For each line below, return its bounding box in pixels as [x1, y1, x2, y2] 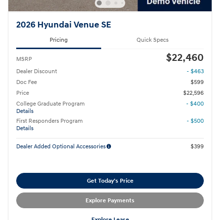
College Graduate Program [16, 100, 85, 108]
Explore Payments [85, 196, 135, 204]
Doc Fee [16, 79, 37, 86]
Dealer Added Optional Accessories [16, 143, 106, 151]
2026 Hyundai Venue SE [16, 20, 111, 31]
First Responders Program [16, 117, 83, 125]
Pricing [50, 36, 68, 44]
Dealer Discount [16, 68, 57, 76]
